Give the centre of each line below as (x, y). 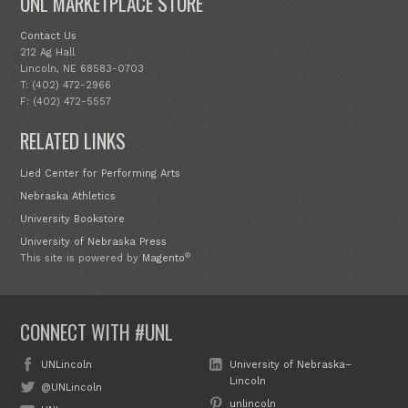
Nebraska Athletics (68, 196)
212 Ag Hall (48, 52)
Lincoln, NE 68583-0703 (82, 68)
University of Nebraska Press (94, 242)
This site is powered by (82, 259)
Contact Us (49, 36)
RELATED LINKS (73, 140)
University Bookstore (73, 219)
